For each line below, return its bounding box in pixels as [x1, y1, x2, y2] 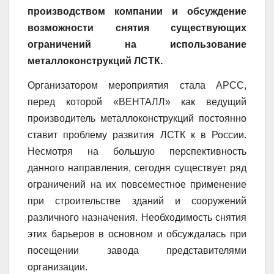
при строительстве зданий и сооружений [28, 195, 246, 206]
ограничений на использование [28, 39, 246, 50]
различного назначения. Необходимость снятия [28, 212, 246, 223]
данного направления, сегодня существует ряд [28, 162, 246, 173]
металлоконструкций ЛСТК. [28, 56, 163, 67]
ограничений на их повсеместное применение [28, 179, 246, 190]
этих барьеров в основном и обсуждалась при [28, 228, 246, 239]
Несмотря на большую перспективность [28, 146, 246, 157]
